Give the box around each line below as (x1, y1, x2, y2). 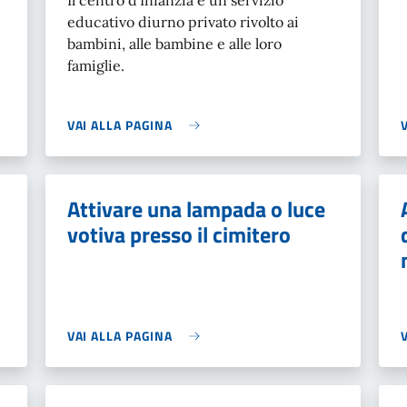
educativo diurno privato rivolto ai (66, 13, 299, 31)
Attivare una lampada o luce (66, 193, 325, 225)
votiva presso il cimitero (66, 218, 291, 251)
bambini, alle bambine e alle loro (66, 35, 282, 53)
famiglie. (66, 56, 124, 74)
